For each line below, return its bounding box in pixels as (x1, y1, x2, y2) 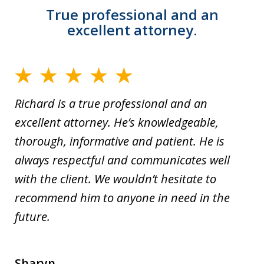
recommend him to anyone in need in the (15, 190, 230, 206)
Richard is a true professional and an (15, 95, 207, 112)
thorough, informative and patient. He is (15, 133, 225, 150)
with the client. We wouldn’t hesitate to (15, 171, 216, 187)
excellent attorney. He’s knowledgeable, (15, 114, 219, 131)
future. (15, 209, 50, 225)
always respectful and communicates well (15, 152, 230, 169)
